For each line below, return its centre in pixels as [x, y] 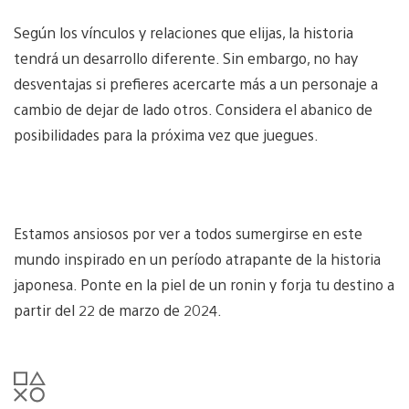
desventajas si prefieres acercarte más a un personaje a [196, 83]
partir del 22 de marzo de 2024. [118, 309]
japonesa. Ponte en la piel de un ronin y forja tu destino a [204, 284]
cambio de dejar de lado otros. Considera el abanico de [193, 109]
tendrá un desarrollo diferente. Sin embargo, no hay [186, 58]
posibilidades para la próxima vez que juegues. [166, 134]
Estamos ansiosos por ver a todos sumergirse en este [188, 233]
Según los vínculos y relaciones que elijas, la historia [184, 32]
